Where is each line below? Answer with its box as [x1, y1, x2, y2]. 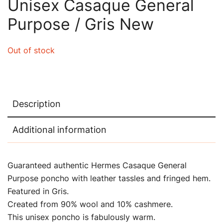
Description [12, 99, 61, 109]
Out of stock [7, 45, 55, 55]
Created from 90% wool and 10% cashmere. [7, 199, 173, 209]
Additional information [12, 124, 107, 135]
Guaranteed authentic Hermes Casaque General [7, 160, 187, 170]
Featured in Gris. [7, 186, 69, 196]
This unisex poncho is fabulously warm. [7, 212, 155, 222]
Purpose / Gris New [7, 14, 154, 34]
